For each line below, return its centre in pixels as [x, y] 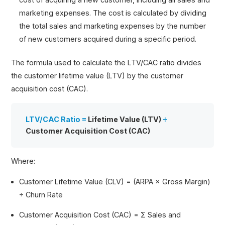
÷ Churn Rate [41, 194]
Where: [23, 161]
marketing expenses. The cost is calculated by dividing [113, 13]
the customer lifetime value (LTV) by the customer [97, 76]
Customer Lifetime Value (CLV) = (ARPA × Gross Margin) [115, 181]
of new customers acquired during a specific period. [108, 39]
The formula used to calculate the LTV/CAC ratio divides [106, 63]
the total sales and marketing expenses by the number [113, 26]
